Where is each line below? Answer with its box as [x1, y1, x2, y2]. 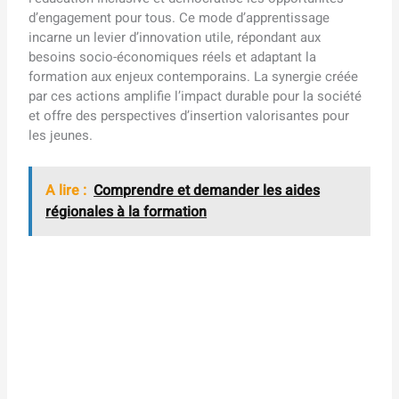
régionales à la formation [45, 201, 208, 224]
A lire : [45, 180, 87, 202]
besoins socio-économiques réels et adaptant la [28, 47, 317, 68]
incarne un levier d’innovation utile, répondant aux [28, 28, 322, 48]
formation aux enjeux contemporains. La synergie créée [28, 67, 359, 87]
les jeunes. [28, 126, 94, 146]
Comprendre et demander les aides [94, 180, 321, 202]
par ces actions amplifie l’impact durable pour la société [28, 86, 362, 107]
